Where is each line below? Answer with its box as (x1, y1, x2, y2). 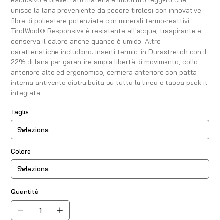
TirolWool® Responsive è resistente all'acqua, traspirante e (11, 27, 202, 36)
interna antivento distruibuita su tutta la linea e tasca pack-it (11, 78, 208, 87)
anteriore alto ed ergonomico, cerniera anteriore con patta (11, 68, 197, 77)
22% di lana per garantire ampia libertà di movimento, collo (11, 57, 198, 67)
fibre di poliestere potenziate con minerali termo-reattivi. (11, 16, 191, 26)
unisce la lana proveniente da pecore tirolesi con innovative (11, 6, 202, 15)
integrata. (11, 88, 42, 98)
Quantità (11, 188, 39, 196)
